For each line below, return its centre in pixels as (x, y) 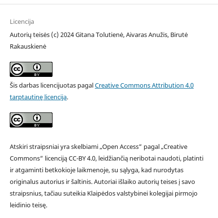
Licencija (22, 22)
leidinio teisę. (28, 205)
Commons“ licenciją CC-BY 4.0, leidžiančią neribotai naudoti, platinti (106, 158)
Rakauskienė (28, 46)
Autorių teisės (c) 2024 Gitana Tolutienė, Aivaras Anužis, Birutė (99, 35)
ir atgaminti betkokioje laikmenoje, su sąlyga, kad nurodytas (96, 170)
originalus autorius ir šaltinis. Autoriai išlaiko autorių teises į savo (102, 182)
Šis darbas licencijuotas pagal (52, 85)
